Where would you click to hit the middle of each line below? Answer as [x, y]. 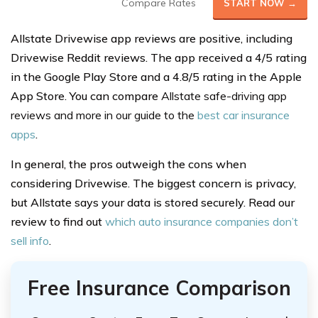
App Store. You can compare [86, 96]
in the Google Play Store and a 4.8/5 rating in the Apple [156, 77]
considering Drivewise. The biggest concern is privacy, [153, 183]
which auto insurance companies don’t [202, 221]
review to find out [58, 221]
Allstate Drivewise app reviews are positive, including [152, 38]
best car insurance [243, 115]
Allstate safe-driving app [224, 96]
